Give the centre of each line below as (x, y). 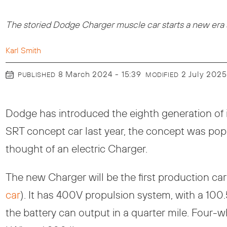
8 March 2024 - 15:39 (102, 74)
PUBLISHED (37, 75)
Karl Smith (24, 50)
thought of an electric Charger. (77, 148)
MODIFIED (162, 75)
